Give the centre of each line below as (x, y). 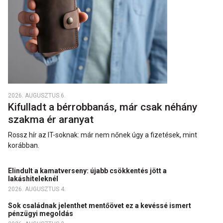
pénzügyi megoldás (41, 214)
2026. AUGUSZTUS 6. (37, 96)
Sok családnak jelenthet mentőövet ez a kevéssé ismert (100, 206)
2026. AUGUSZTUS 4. (37, 189)
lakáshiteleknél (34, 179)
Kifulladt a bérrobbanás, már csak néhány (103, 107)
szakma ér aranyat (52, 120)
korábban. (24, 146)
